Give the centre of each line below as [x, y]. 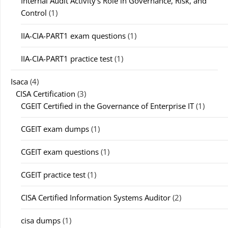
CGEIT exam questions [60, 152]
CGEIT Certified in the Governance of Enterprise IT [107, 106]
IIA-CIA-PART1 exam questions [73, 36]
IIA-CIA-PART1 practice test [67, 59]
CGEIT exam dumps [55, 129]
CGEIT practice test [53, 175]
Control [34, 13]
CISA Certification [46, 94]
